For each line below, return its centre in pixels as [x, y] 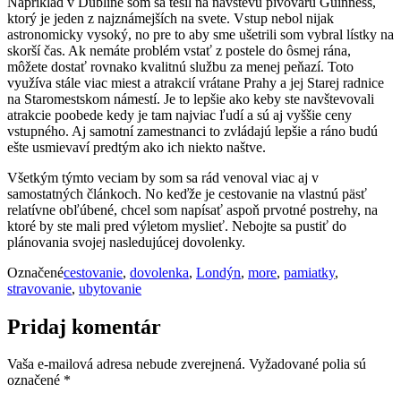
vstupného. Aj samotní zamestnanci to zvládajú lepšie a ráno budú [192, 131]
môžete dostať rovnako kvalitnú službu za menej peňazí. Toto [180, 66]
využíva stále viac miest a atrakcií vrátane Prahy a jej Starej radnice [196, 82]
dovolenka [159, 272]
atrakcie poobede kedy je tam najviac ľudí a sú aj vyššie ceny [179, 115]
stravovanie [39, 288]
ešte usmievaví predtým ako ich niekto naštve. [137, 147]
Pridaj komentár [84, 326]
